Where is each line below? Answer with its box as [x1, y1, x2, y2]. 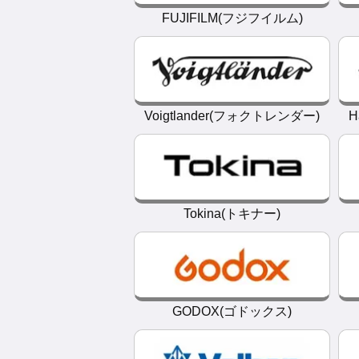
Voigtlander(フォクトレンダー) [144, 109, 320, 123]
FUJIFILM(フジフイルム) [161, 11, 303, 25]
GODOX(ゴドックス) [172, 305, 292, 318]
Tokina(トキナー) [184, 207, 280, 220]
